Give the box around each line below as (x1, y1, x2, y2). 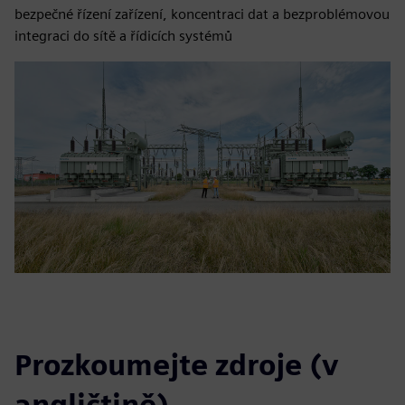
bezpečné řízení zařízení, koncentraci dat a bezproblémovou (14, 5, 390, 23)
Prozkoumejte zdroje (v (14, 347, 339, 382)
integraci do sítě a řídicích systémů (14, 27, 232, 44)
